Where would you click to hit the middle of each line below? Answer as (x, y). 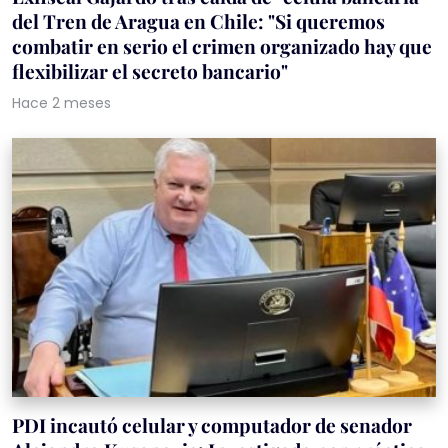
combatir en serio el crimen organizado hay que (222, 45)
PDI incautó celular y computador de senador (212, 424)
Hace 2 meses (61, 102)
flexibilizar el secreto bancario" (150, 70)
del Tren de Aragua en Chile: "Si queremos (198, 20)
